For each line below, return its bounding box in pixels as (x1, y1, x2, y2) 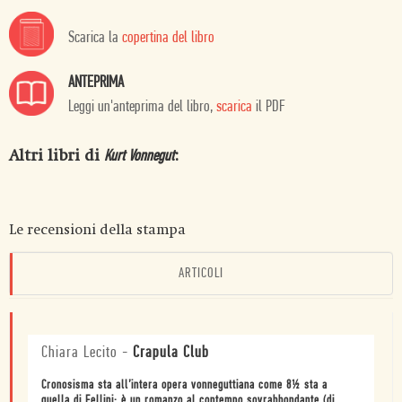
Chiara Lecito (41, 344, 118, 362)
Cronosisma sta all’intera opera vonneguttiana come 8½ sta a (41, 378, 328, 392)
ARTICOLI (179, 266, 223, 281)
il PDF (252, 98, 285, 116)
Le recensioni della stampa (9, 221, 186, 238)
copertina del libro (122, 29, 214, 47)
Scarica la (68, 29, 122, 47)
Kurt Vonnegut (104, 147, 174, 165)
